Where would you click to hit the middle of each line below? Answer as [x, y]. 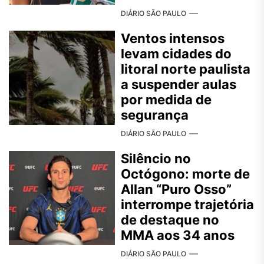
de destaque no [170, 220]
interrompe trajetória [187, 205]
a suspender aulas [179, 85]
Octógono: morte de [185, 174]
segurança [155, 115]
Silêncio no [156, 159]
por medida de [166, 100]
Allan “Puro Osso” [176, 189]
